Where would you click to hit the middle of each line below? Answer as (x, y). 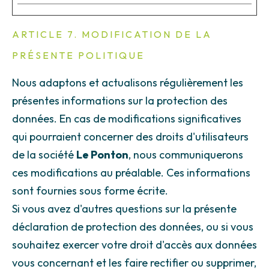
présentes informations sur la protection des (120, 101)
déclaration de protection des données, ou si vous (133, 227)
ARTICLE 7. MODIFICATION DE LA (112, 34)
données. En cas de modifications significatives (127, 119)
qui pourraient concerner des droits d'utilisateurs (130, 137)
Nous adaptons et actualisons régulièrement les (128, 83)
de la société (44, 155)
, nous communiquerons (186, 155)
